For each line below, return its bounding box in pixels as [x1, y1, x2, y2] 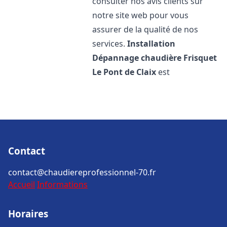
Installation [127, 38, 176, 49]
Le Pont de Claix [92, 66, 157, 78]
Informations [37, 179, 88, 190]
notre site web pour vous [92, 10, 189, 21]
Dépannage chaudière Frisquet [92, 52, 217, 63]
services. [92, 38, 128, 49]
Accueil [8, 179, 35, 190]
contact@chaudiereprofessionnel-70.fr [8, 167, 156, 178]
